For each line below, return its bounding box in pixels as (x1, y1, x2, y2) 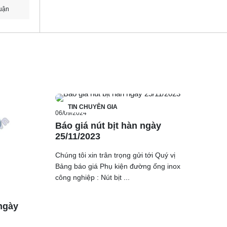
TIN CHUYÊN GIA (67, 103, 118, 110)
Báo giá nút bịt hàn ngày (55, 120, 161, 131)
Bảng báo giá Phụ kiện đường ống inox (55, 162, 180, 170)
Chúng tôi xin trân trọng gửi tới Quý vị (55, 150, 175, 159)
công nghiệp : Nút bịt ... (55, 173, 130, 181)
